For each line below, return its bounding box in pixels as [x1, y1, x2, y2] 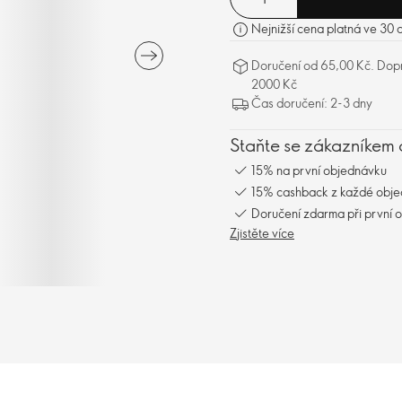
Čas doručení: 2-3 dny [251, 94, 372, 111]
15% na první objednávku [251, 161, 387, 179]
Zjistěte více [230, 224, 294, 241]
